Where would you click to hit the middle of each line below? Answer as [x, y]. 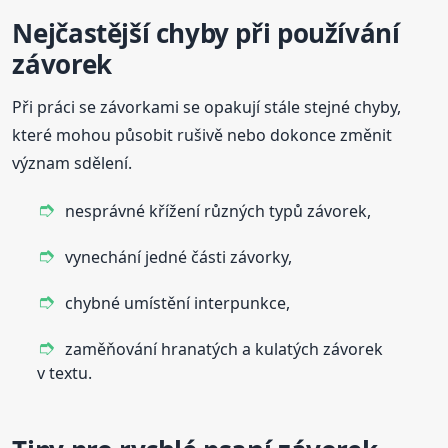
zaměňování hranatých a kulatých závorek [224, 349]
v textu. [65, 373]
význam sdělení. [72, 163]
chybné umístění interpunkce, [178, 303]
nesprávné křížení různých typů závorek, [218, 211]
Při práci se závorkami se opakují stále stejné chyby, [207, 107]
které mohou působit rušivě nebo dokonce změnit [202, 135]
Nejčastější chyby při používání [206, 33]
